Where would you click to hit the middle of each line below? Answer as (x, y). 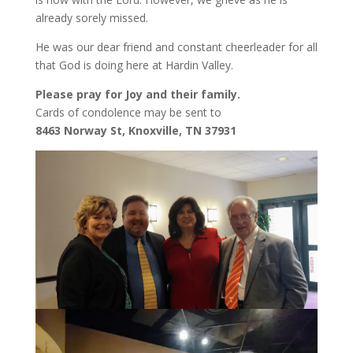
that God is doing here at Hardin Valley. (134, 65)
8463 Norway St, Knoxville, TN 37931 (136, 130)
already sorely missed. (91, 18)
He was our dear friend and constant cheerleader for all (176, 47)
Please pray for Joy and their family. (137, 94)
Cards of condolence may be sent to (128, 112)
